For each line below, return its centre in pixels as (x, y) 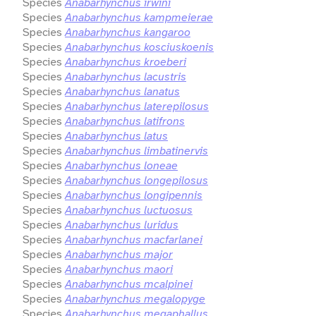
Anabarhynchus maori (119, 269)
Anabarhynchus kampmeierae (139, 17)
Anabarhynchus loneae (121, 165)
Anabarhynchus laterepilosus (137, 106)
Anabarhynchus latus (116, 135)
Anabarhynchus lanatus (122, 91)
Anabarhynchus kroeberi (126, 61)
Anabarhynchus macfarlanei (134, 239)
